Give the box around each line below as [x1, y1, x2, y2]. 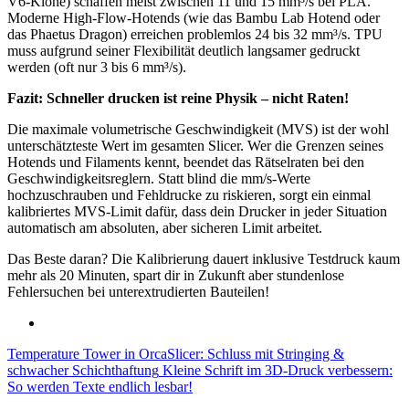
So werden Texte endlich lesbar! [7, 378, 193, 394]
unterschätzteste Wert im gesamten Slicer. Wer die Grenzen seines [7, 137, 383, 153]
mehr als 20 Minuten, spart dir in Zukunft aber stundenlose [7, 267, 344, 283]
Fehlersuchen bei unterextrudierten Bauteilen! [7, 283, 269, 299]
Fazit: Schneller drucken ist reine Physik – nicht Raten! [7, 89, 349, 106]
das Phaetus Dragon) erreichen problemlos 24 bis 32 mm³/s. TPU [7, 26, 383, 42]
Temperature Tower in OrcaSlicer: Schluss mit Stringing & [7, 345, 344, 362]
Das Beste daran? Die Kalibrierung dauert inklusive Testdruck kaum [7, 250, 400, 267]
